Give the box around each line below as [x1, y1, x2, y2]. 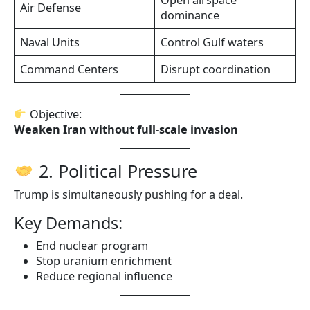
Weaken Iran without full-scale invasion [14, 121, 238, 137]
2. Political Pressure [33, 158, 197, 183]
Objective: [26, 106, 82, 122]
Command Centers [20, 61, 119, 77]
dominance [161, 7, 220, 23]
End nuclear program [36, 237, 148, 253]
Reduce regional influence [36, 268, 172, 284]
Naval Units [20, 34, 80, 50]
